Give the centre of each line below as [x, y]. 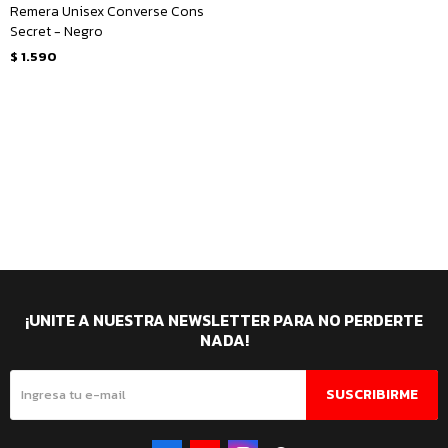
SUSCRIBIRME [372, 394]
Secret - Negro [56, 31]
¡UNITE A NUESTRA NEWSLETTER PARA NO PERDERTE [224, 319]
